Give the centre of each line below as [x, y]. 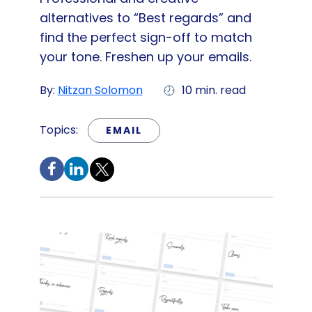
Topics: [60, 130]
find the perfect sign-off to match [146, 37]
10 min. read [213, 90]
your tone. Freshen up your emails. [145, 57]
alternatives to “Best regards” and [145, 18]
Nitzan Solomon [100, 90]
